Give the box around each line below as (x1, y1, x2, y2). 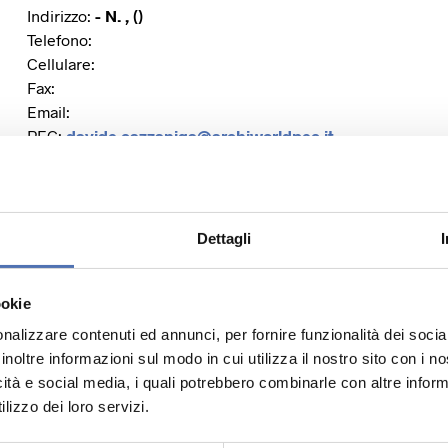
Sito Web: (26, 231, 94, 250)
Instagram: (26, 279, 102, 298)
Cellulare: (26, 54, 95, 73)
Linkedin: (26, 327, 92, 346)
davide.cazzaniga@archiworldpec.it (65, 126, 334, 145)
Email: (26, 102, 70, 121)
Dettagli (196, 230, 252, 248)
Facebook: (26, 255, 101, 274)
